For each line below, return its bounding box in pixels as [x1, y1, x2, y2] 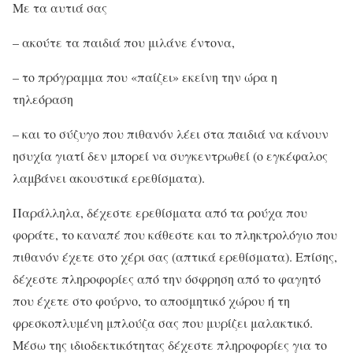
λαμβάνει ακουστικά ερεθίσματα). [13, 169, 205, 186]
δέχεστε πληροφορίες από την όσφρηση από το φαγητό [13, 269, 321, 287]
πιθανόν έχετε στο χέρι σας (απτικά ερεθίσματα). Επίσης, [13, 247, 337, 265]
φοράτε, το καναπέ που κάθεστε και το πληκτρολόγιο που [13, 225, 337, 243]
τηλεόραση [13, 90, 73, 107]
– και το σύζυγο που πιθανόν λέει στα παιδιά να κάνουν [13, 124, 329, 142]
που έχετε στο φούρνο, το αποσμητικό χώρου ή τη [13, 292, 290, 309]
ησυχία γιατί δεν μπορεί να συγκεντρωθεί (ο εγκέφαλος [13, 147, 328, 164]
